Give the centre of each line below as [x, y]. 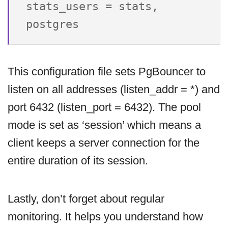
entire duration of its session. [78, 161]
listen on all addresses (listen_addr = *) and [114, 90]
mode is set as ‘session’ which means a [104, 125]
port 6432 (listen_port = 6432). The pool [104, 107]
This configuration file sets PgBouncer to [107, 72]
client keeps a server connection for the [104, 143]
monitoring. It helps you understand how [105, 217]
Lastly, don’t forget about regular [86, 199]
